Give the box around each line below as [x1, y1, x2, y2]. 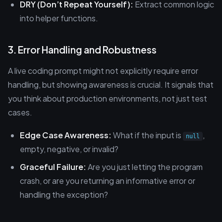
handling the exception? [20, 189, 108, 200]
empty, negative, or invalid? [20, 144, 118, 154]
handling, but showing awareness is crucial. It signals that [8, 79, 214, 90]
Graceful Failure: [20, 162, 86, 172]
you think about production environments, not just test [8, 93, 207, 104]
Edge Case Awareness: [20, 130, 111, 140]
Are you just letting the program [86, 162, 203, 172]
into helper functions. [20, 13, 98, 23]
